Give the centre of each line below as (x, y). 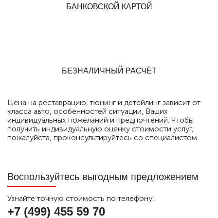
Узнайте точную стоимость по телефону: (81, 198)
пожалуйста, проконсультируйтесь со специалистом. (103, 137)
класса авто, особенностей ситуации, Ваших (88, 111)
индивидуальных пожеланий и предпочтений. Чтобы (100, 120)
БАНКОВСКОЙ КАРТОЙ (109, 7)
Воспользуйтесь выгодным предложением (103, 177)
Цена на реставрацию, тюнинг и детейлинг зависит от (104, 102)
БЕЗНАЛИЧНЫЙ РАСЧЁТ (109, 71)
